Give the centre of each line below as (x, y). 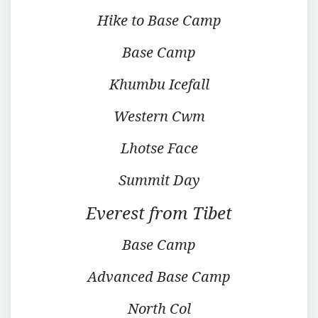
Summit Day (159, 180)
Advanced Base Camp (159, 276)
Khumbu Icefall (159, 84)
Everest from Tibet (159, 212)
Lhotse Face (159, 148)
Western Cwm (159, 116)
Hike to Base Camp (159, 20)
